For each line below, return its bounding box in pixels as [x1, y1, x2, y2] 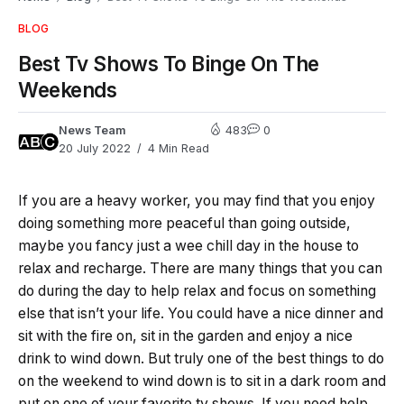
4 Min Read [144, 142, 209, 156]
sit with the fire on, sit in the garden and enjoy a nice [18, 327, 353, 345]
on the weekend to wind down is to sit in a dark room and [18, 372, 386, 390]
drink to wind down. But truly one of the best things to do [18, 350, 384, 368]
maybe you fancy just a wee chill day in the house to [18, 237, 359, 255]
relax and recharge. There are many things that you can [18, 260, 382, 278]
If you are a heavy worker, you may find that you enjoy [18, 192, 375, 210]
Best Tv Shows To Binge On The [18, 51, 319, 77]
